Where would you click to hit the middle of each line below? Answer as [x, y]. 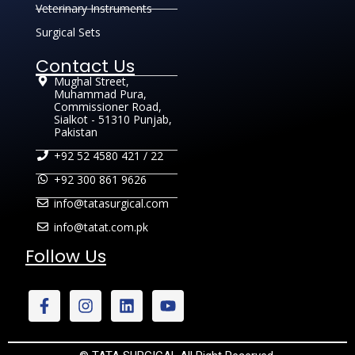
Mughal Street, [91, 82]
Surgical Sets [68, 32]
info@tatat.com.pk [101, 227]
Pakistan [75, 132]
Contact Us [85, 67]
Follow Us [66, 257]
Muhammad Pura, [100, 94]
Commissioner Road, [107, 107]
